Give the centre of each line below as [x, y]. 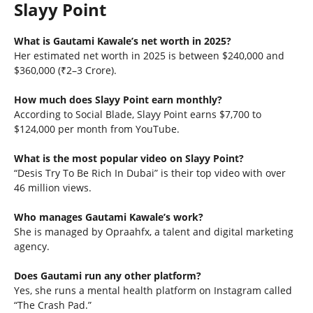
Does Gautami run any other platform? [108, 275]
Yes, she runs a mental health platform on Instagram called [153, 290]
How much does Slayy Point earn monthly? [118, 99]
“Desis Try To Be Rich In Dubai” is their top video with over [150, 173]
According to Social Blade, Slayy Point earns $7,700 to [138, 114]
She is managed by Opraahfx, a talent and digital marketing [154, 231]
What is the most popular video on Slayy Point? [129, 158]
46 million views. [53, 187]
